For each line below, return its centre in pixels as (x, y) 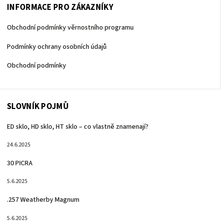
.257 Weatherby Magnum (43, 200)
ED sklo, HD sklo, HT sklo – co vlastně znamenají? (78, 127)
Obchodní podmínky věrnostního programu (70, 28)
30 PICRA (20, 163)
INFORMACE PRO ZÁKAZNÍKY (60, 8)
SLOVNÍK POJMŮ (38, 106)
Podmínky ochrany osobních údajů (57, 47)
